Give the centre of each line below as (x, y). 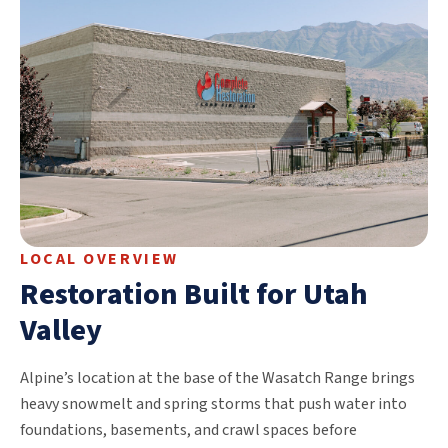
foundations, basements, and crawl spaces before (188, 429)
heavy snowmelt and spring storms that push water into (213, 403)
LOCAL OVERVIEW (99, 258)
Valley (61, 330)
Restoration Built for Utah (194, 294)
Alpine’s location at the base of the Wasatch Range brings (217, 377)
